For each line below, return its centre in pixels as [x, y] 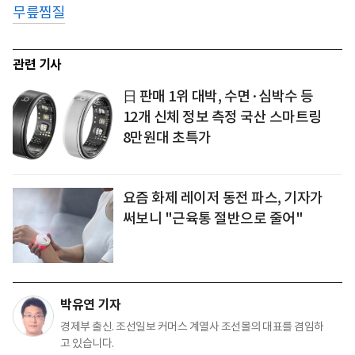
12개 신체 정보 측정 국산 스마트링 [222, 116]
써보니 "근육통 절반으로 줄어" [213, 218]
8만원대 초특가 [167, 137]
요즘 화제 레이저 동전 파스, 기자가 [223, 197]
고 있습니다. [87, 343]
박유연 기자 [90, 304]
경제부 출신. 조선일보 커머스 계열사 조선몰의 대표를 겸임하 [192, 326]
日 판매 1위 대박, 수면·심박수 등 [218, 96]
